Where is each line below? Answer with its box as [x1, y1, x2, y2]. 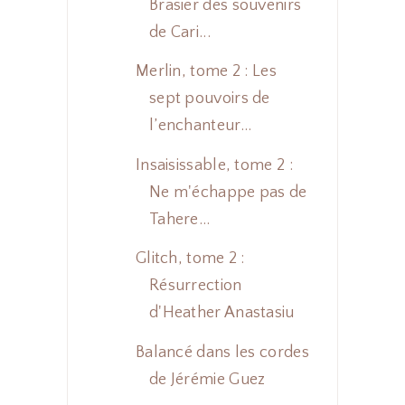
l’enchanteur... [148, 117, 252, 136]
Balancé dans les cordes [135, 343, 309, 362]
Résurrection [148, 277, 242, 296]
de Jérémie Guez [148, 370, 266, 389]
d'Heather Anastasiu [148, 304, 295, 323]
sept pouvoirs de [148, 89, 270, 108]
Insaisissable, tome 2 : [135, 155, 293, 174]
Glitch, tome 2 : [135, 250, 245, 268]
